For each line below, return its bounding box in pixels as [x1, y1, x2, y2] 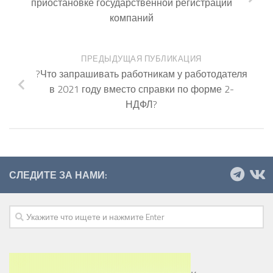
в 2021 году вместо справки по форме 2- [49, 82, 234, 97]
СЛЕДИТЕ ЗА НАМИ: [9, 167, 107, 182]
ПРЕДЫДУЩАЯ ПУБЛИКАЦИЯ [81, 53, 202, 65]
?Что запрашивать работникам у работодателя [35, 66, 247, 82]
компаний [110, 10, 154, 26]
